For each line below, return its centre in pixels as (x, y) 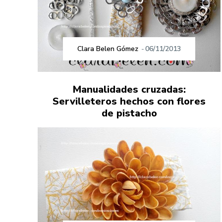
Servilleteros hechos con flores (129, 101)
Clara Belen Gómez (108, 49)
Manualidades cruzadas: (129, 89)
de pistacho (129, 113)
